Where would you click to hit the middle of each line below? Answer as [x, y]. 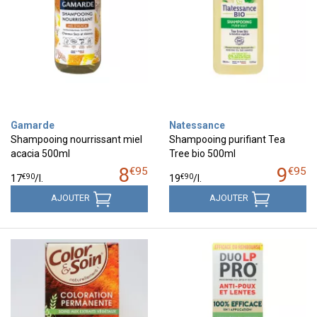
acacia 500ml [40, 153]
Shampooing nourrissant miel [76, 139]
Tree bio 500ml [202, 153]
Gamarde [33, 125]
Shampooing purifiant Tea [227, 139]
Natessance [197, 125]
